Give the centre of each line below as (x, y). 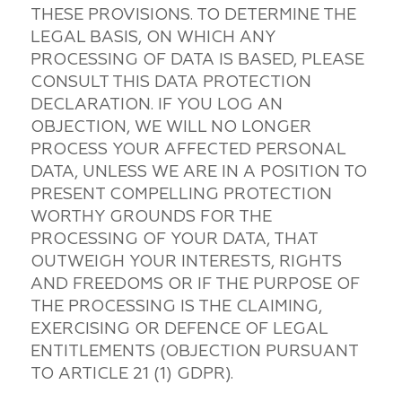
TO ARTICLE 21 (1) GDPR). (131, 373)
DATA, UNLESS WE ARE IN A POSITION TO (198, 171)
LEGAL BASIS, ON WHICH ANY (153, 37)
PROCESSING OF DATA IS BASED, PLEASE (197, 59)
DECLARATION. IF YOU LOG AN (156, 104)
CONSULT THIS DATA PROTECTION (170, 82)
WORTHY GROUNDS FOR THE (151, 216)
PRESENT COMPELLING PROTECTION (181, 194)
